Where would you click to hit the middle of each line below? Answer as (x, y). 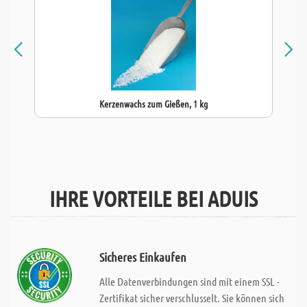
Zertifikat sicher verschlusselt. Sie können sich (192, 298)
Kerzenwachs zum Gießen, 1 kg (153, 103)
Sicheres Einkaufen (143, 257)
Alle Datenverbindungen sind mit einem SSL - (189, 281)
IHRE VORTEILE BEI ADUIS (153, 198)
